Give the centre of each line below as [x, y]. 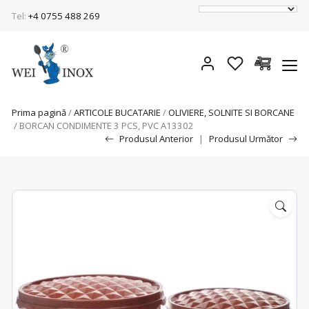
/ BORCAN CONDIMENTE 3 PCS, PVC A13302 [103, 126]
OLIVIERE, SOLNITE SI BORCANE [231, 112]
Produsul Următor [246, 139]
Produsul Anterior [156, 139]
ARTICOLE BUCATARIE [117, 112]
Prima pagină [39, 112]
